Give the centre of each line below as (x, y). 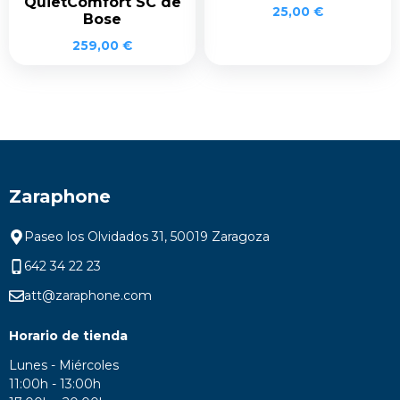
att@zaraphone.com (87, 295)
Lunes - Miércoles (66, 365)
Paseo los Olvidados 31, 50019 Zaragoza (146, 236)
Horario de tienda (68, 335)
